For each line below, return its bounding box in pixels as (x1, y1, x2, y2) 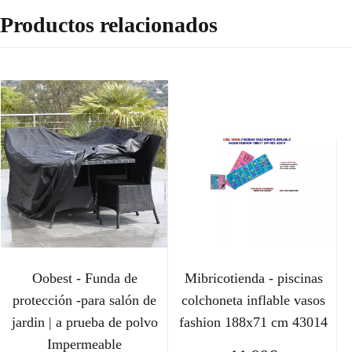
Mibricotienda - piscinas (184, 270, 323, 287)
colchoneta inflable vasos (181, 292, 326, 309)
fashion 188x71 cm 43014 (179, 314, 328, 331)
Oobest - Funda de (31, 270, 137, 287)
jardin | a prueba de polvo (11, 314, 158, 331)
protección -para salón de (13, 292, 157, 309)
